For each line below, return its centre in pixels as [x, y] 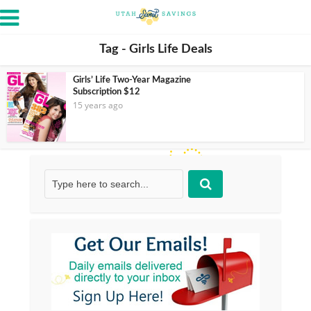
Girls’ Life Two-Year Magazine [132, 80]
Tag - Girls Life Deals [155, 49]
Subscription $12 [107, 92]
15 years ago [98, 105]
